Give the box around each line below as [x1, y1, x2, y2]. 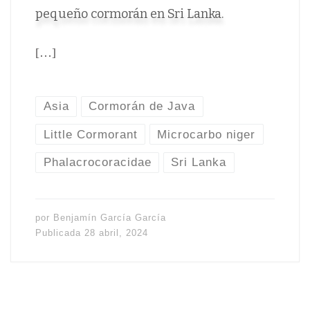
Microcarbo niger [157, 127, 256, 141]
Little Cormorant [43, 127, 138, 141]
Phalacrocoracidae [43, 155, 152, 170]
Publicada [35, 228, 84, 239]
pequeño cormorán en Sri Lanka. [35, 6, 224, 22]
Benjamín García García [53, 212, 166, 223]
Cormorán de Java [89, 99, 196, 113]
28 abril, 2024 [84, 228, 148, 239]
